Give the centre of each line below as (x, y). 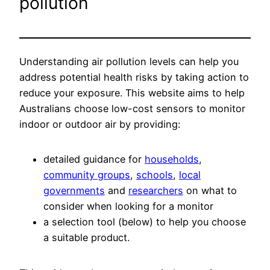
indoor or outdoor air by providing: (100, 124)
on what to (210, 191)
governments (74, 191)
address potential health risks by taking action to (134, 77)
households (172, 159)
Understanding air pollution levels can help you (129, 61)
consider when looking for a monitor (128, 206)
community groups (87, 175)
